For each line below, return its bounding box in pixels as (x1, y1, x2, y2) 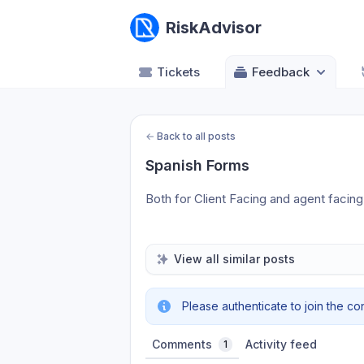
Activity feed (245, 337, 317, 351)
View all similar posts (174, 252, 295, 266)
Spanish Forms (145, 157, 249, 174)
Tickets (157, 64, 200, 80)
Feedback (252, 64, 310, 80)
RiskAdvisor (166, 18, 262, 37)
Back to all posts (157, 130, 236, 142)
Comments (152, 337, 212, 351)
